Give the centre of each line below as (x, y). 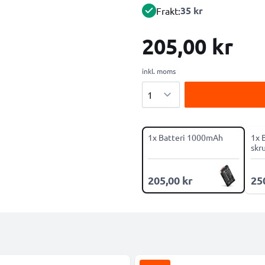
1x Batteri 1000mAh (185, 137)
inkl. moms (159, 71)
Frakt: (168, 11)
